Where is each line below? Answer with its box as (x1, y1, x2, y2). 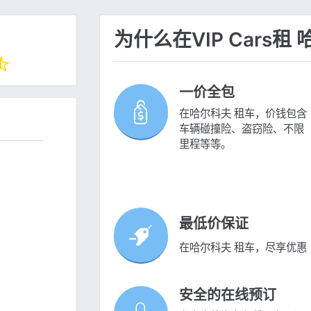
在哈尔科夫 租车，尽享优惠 (178, 241, 307, 253)
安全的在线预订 (178, 286, 276, 303)
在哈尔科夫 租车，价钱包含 (178, 108, 307, 120)
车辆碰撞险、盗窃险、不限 (178, 123, 304, 135)
